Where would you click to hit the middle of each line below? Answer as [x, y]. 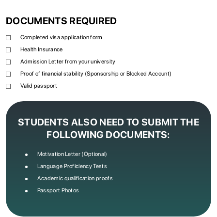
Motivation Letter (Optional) [72, 154]
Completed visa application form [61, 38]
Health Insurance [41, 50]
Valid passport [39, 86]
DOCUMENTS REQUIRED [62, 21]
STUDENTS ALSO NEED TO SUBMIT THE [108, 122]
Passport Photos [58, 191]
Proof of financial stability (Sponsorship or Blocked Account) [96, 74]
